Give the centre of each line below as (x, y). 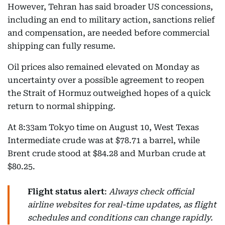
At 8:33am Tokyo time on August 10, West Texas (103, 127)
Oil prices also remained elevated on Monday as (103, 67)
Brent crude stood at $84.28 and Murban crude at (107, 153)
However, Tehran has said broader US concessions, (110, 7)
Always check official (151, 192)
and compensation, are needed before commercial (108, 33)
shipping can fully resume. (62, 46)
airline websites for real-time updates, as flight (122, 205)
